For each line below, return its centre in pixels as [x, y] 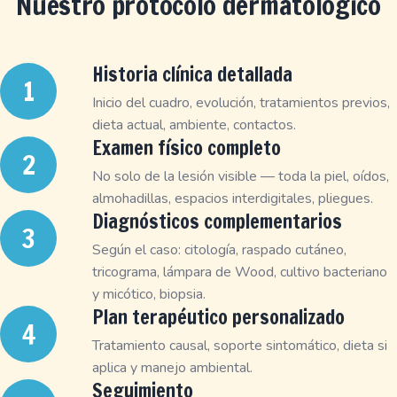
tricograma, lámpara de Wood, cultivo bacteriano [240, 272]
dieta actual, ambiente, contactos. [194, 125]
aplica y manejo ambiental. [172, 368]
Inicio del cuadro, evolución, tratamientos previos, [241, 103]
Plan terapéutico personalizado [218, 317]
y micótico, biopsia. [149, 294]
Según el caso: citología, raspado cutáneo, [219, 250]
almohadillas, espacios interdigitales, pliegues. [233, 198]
